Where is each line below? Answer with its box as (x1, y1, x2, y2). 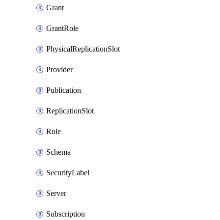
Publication (46, 86, 81, 94)
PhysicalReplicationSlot (46, 45, 120, 53)
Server (46, 189, 66, 197)
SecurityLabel (46, 168, 89, 177)
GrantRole (46, 24, 79, 32)
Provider (46, 65, 73, 74)
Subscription (46, 210, 85, 218)
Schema (46, 148, 71, 156)
